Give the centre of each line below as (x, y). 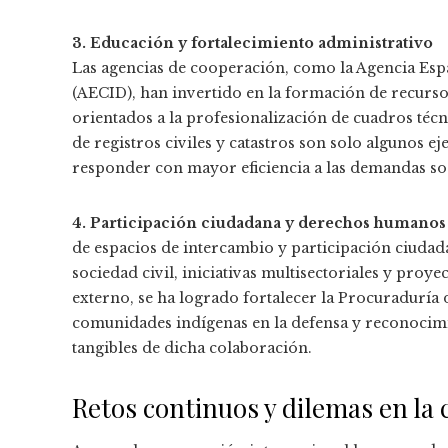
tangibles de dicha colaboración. (192, 348)
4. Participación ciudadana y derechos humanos (259, 223)
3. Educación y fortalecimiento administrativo (252, 43)
